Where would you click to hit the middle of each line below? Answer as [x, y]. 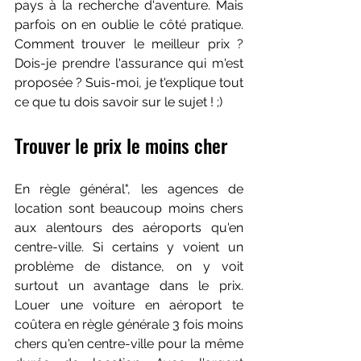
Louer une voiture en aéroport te [129, 305]
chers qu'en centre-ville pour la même [129, 344]
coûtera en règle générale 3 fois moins [129, 324]
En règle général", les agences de [129, 189]
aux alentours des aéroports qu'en [129, 228]
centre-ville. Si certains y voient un [129, 247]
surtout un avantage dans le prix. [129, 286]
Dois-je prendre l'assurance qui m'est [129, 63]
